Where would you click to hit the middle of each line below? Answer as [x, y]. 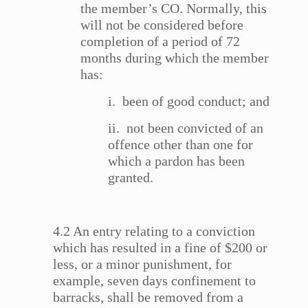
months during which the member [175, 58]
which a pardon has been [177, 161]
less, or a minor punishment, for [143, 264]
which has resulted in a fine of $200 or [161, 248]
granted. [131, 178]
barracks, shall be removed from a [148, 297]
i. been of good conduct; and [189, 101]
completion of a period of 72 [161, 42]
